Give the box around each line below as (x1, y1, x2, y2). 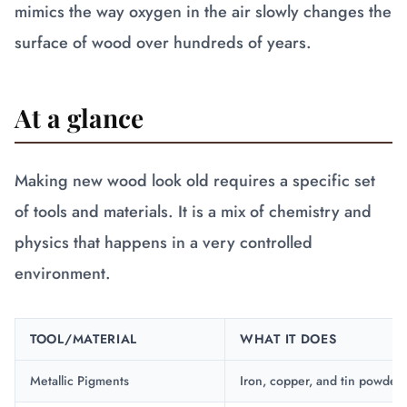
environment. (15, 262, 111, 285)
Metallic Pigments (30, 372, 129, 390)
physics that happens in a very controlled (15, 231, 313, 254)
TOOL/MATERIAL (30, 330, 138, 348)
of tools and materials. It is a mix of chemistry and (15, 200, 372, 223)
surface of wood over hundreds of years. (15, 31, 312, 55)
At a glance (15, 101, 144, 134)
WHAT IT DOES (240, 330, 337, 348)
